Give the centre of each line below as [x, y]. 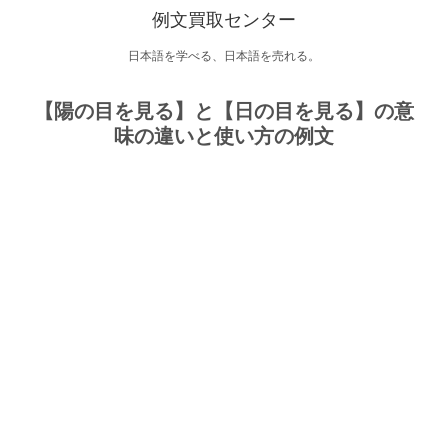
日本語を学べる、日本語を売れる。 [224, 56]
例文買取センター [224, 20]
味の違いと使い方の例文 [224, 136]
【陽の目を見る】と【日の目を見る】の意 [224, 111]
